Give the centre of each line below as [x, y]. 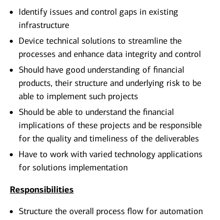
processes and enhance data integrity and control [110, 54]
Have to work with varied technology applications [110, 154]
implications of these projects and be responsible [110, 125]
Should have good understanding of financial [101, 70]
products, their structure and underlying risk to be [110, 83]
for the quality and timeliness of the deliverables [109, 139]
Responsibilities [42, 190]
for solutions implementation [73, 168]
